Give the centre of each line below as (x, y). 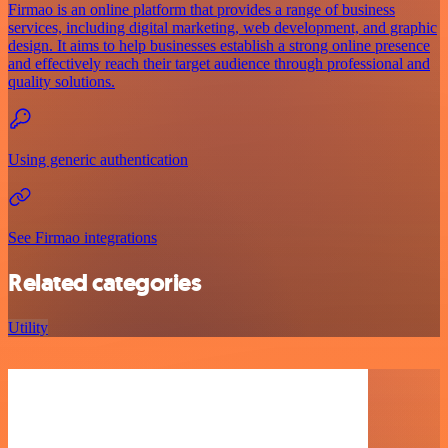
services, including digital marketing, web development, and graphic (222, 27)
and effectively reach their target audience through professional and (219, 63)
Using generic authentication (98, 159)
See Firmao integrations (82, 237)
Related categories (105, 282)
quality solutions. (61, 81)
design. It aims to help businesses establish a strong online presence (219, 45)
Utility (28, 327)
